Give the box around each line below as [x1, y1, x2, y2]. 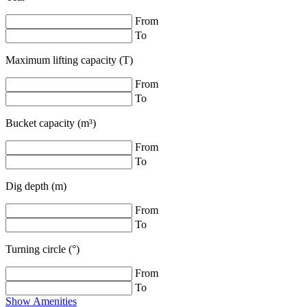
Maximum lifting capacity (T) [5, 54, 133, 66]
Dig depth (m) [5, 180, 66, 192]
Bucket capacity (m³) [5, 117, 96, 129]
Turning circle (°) [5, 243, 79, 255]
